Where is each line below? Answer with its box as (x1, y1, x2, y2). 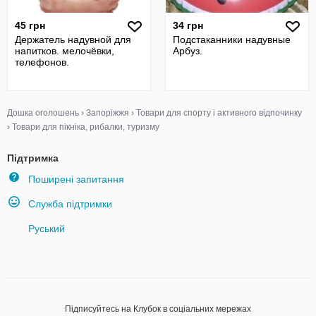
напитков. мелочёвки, (15, 45, 114, 56)
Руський (28, 223, 65, 234)
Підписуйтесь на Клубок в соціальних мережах (65, 304, 251, 314)
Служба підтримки (28, 198, 112, 209)
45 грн (15, 20, 45, 31)
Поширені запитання (28, 174, 124, 185)
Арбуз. (173, 45, 202, 56)
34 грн (173, 20, 203, 31)
